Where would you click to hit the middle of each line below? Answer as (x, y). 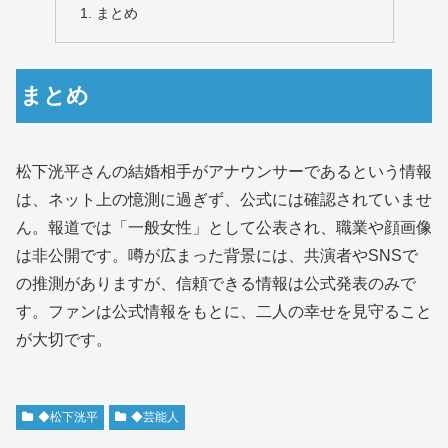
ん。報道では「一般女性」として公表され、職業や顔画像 (224, 228)
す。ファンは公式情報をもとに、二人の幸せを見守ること (224, 312)
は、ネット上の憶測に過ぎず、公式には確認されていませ (224, 200)
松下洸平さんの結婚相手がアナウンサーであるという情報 (224, 172)
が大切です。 (64, 340)
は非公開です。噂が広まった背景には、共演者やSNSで (217, 256)
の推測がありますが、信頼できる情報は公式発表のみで (216, 284)
